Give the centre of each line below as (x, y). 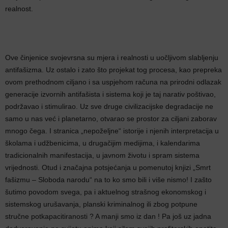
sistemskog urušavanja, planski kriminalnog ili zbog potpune (101, 204)
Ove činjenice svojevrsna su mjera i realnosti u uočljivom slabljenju (112, 58)
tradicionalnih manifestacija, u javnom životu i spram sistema (102, 155)
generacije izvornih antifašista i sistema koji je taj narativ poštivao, (110, 94)
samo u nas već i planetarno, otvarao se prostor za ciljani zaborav (111, 119)
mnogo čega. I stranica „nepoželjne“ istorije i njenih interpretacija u (112, 131)
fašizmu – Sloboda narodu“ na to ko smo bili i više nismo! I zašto (108, 180)
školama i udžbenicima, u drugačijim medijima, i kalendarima (103, 143)
